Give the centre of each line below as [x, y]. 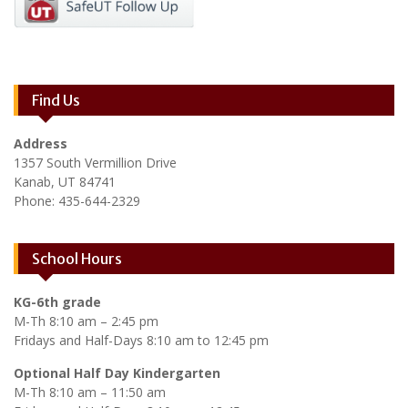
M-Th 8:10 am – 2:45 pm [86, 321]
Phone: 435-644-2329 [77, 201]
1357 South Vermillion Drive [95, 163]
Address [41, 144]
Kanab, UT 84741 [65, 182]
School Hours [77, 259]
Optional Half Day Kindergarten [117, 373]
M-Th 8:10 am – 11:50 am [90, 393]
